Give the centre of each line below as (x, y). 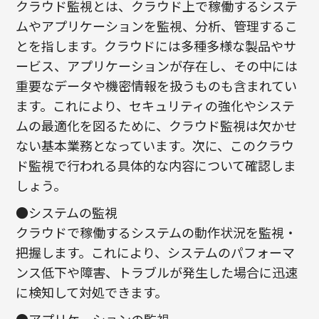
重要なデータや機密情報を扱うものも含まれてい (157, 86)
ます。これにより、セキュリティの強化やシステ (156, 106)
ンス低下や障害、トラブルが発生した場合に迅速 (157, 272)
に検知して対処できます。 (92, 292)
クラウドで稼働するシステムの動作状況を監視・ (157, 232)
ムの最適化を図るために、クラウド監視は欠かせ (157, 126)
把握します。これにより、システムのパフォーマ (156, 252)
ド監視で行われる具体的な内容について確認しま (156, 166)
